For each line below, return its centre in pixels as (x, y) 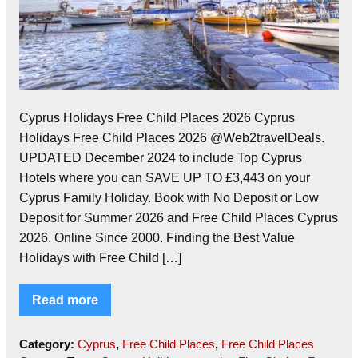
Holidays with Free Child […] (100, 258)
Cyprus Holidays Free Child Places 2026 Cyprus (157, 118)
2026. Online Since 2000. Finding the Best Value (157, 238)
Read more (65, 300)
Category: (48, 344)
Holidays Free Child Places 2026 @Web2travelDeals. (172, 138)
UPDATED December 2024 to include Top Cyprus (161, 158)
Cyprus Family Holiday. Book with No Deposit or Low (169, 198)
